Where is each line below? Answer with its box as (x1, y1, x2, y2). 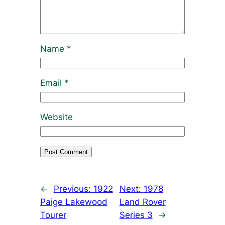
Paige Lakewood (40, 196, 107, 207)
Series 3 (119, 209, 153, 220)
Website (40, 112, 73, 123)
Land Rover (119, 196, 166, 207)
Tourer (40, 209, 66, 220)
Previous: (53, 183, 93, 194)
